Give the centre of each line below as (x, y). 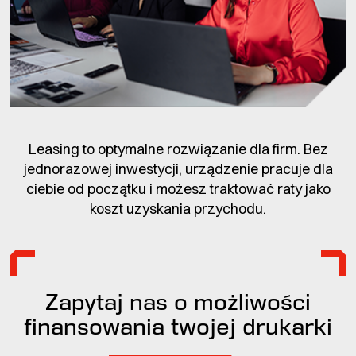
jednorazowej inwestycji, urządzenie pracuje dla (178, 169)
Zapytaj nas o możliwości (178, 302)
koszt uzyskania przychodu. (178, 209)
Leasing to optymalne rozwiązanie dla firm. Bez (178, 149)
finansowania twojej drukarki (178, 327)
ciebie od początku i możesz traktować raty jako (178, 189)
